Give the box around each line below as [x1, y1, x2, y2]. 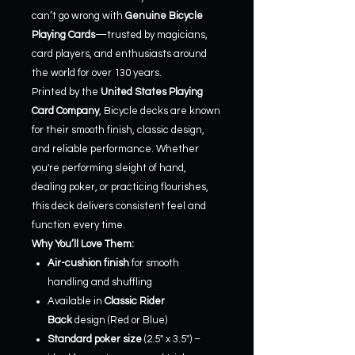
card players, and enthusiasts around [32, 48, 207, 59]
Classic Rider [105, 295, 165, 307]
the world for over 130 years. [32, 67, 162, 78]
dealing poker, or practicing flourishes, [32, 181, 208, 193]
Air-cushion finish [48, 257, 129, 269]
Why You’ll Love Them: [32, 238, 134, 250]
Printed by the [32, 86, 101, 97]
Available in [48, 295, 105, 307]
